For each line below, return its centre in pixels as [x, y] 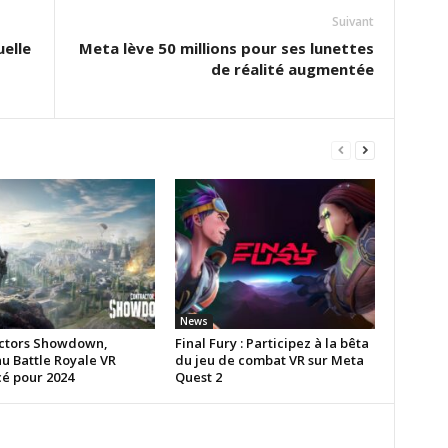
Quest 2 [198, 377]
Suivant [352, 21]
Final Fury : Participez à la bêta [271, 343]
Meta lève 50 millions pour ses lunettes [226, 48]
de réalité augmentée [292, 69]
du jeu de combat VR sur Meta [269, 360]
